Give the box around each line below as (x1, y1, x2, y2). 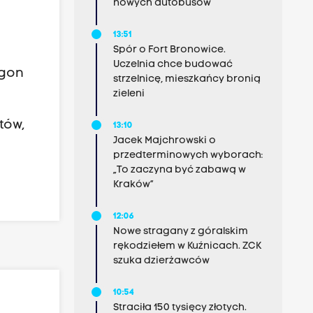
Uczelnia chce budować (112, 59, 233, 70)
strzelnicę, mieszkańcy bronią (112, 74, 261, 85)
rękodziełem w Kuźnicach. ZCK (112, 241, 261, 252)
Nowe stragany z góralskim (112, 226, 248, 237)
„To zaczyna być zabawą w (112, 165, 246, 175)
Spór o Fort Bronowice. (112, 45, 226, 55)
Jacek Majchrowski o (112, 136, 216, 146)
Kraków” (112, 180, 154, 190)
